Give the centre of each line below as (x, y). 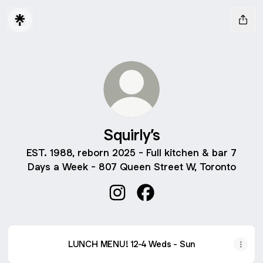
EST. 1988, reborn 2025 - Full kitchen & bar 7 (131, 153)
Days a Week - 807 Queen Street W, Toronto (131, 167)
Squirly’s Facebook (187, 206)
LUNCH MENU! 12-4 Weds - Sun (131, 244)
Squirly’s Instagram (158, 206)
